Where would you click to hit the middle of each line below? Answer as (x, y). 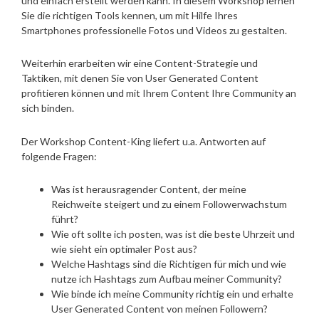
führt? (65, 219)
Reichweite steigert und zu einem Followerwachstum (169, 204)
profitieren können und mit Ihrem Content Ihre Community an (159, 93)
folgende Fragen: (59, 156)
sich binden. (48, 108)
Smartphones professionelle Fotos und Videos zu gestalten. (155, 31)
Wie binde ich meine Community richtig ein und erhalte (172, 293)
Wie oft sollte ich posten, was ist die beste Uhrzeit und (173, 234)
